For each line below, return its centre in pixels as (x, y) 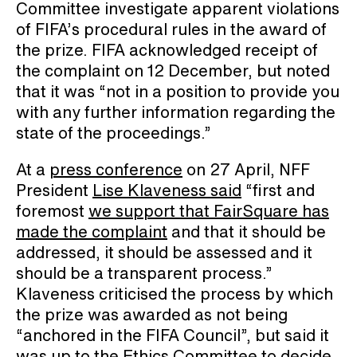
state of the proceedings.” (114, 133)
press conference (116, 170)
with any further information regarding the (176, 112)
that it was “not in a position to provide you (178, 92)
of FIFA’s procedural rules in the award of (171, 29)
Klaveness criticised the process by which (175, 294)
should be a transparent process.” (144, 273)
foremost (52, 211)
